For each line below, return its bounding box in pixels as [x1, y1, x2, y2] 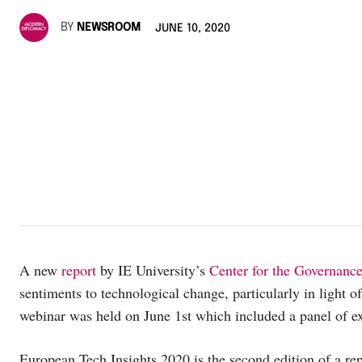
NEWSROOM [77, 21, 141, 33]
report [61, 259, 96, 280]
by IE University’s [96, 259, 209, 280]
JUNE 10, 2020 [155, 23, 230, 35]
